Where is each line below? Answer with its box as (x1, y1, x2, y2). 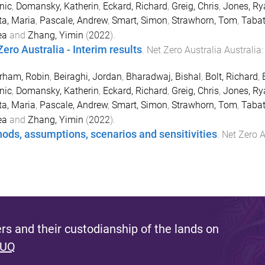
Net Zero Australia (146, 44, 222, 56)
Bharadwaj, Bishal (125, 70, 201, 82)
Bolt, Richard (205, 70, 258, 82)
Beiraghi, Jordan (53, 70, 122, 82)
